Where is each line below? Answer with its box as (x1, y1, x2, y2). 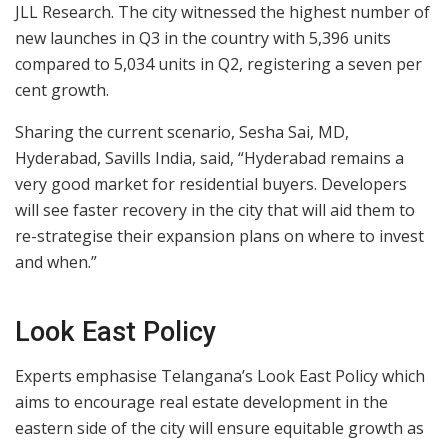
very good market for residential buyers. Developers (15, 173, 407, 196)
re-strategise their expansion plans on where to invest (15, 225, 424, 248)
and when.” (15, 251, 97, 274)
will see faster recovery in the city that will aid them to (15, 199, 415, 222)
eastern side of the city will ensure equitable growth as (15, 417, 424, 440)
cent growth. (15, 79, 109, 102)
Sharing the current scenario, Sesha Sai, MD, (15, 121, 349, 144)
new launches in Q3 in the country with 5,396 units (15, 27, 391, 50)
